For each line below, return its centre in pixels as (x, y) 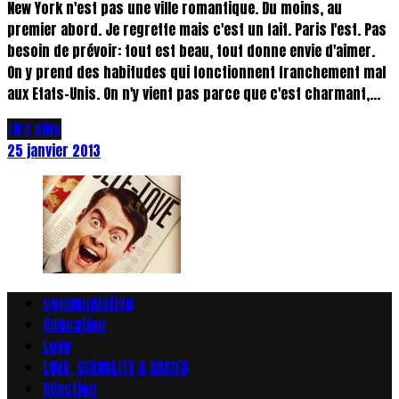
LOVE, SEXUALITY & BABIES (115, 367)
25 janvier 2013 (54, 151)
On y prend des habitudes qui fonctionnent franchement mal (196, 73)
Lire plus (34, 130)
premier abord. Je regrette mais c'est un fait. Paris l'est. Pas (197, 30)
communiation (88, 303)
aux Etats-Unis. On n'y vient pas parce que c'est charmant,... (194, 94)
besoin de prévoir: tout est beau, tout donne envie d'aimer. (191, 51)
